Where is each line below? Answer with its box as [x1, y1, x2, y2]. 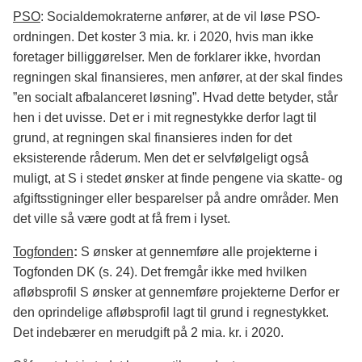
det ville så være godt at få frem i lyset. [13, 212, 230, 226]
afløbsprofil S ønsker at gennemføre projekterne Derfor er [13, 285, 339, 300]
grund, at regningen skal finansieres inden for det [13, 131, 292, 145]
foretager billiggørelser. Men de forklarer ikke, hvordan [13, 50, 321, 65]
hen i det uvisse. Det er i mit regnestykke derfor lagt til [13, 111, 317, 125]
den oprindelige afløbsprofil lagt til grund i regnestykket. [13, 305, 329, 320]
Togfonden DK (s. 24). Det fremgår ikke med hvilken [13, 265, 307, 280]
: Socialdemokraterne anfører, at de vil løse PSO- [40, 10, 320, 24]
